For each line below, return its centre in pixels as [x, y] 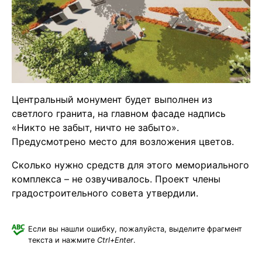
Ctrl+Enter [115, 240]
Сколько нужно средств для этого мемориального [130, 165]
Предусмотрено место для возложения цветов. [123, 141]
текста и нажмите [63, 240]
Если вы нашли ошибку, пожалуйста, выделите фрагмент [135, 229]
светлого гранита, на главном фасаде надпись [119, 113]
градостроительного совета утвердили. [105, 193]
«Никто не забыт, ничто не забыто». [95, 127]
